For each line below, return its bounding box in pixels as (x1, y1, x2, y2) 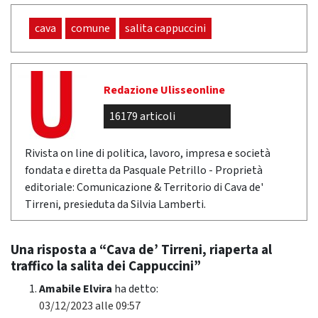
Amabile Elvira (39, 281, 112, 297)
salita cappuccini (125, 21, 206, 37)
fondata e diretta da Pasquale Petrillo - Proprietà (25, 163, 263, 179)
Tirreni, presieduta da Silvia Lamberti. (25, 197, 206, 213)
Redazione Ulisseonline (104, 82, 225, 99)
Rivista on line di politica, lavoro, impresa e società (25, 146, 270, 162)
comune (71, 21, 110, 37)
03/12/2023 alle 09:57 (39, 298, 141, 314)
